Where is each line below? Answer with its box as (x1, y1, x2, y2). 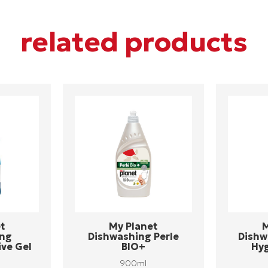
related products (20, 25, 248, 59)
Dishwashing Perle (87, 230, 179, 243)
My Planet (109, 220, 158, 233)
